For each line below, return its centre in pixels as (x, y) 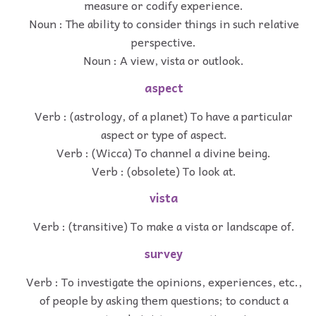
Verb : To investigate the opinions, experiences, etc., (164, 281)
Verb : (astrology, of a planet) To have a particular (164, 115)
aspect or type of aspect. (164, 134)
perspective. (164, 41)
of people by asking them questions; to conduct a (164, 299)
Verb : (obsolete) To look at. (164, 170)
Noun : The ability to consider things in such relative (164, 23)
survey (164, 253)
